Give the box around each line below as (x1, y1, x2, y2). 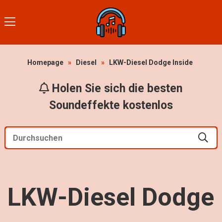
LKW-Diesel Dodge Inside (109, 58, 193, 66)
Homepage (27, 58, 64, 66)
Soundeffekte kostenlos (49, 99, 173, 112)
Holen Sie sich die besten (49, 82, 183, 95)
